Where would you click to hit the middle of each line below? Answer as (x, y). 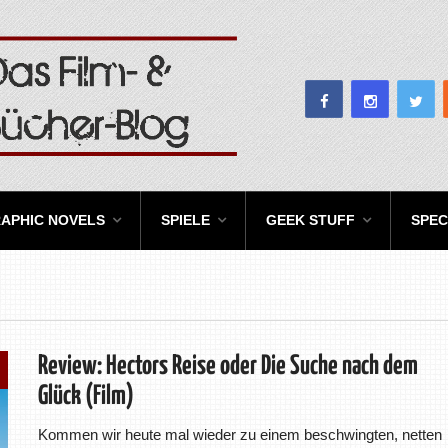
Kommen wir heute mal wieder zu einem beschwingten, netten (239, 435)
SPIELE (185, 220)
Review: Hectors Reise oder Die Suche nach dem (227, 367)
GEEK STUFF (310, 220)
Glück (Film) (85, 397)
